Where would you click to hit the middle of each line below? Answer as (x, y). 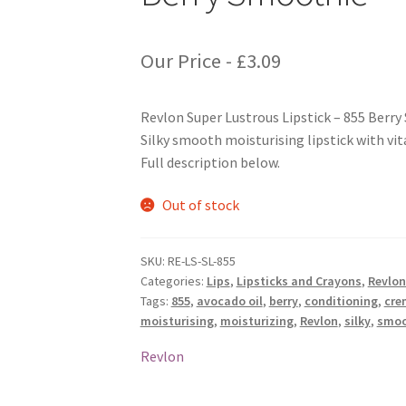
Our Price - (188, 60)
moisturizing (256, 320)
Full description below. (210, 162)
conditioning (341, 300)
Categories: (173, 280)
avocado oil (229, 300)
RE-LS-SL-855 (201, 261)
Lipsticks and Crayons (299, 280)
